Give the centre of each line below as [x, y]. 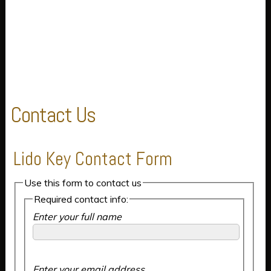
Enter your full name [77, 217]
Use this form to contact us [83, 182]
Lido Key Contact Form [93, 158]
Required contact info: [81, 199]
